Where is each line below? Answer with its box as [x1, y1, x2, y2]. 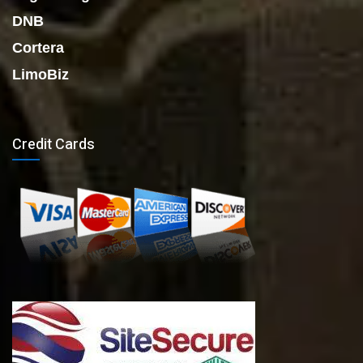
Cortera [12, 40, 64, 57]
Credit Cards [12, 134, 95, 156]
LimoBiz [12, 66, 69, 83]
